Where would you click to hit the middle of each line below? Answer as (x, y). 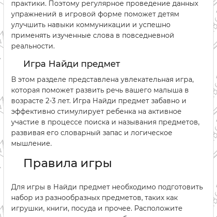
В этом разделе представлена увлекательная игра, (102, 79)
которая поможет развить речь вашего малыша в (100, 90)
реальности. (33, 46)
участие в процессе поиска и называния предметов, (105, 122)
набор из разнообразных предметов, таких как (94, 197)
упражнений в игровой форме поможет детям (95, 14)
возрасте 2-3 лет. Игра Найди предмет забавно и (99, 101)
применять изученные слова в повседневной (93, 35)
